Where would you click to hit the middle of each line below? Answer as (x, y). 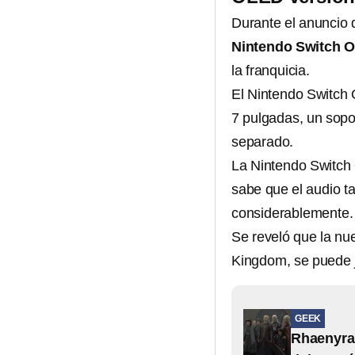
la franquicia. (271, 71)
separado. (263, 142)
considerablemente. (292, 214)
